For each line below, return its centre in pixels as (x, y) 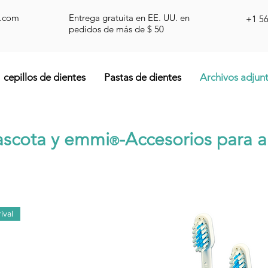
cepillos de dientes (44, 77)
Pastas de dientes (142, 77)
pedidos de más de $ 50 (116, 29)
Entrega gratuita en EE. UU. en (129, 18)
